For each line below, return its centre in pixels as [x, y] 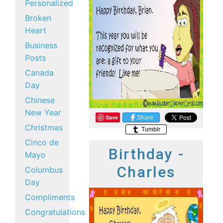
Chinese [40, 100]
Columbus [44, 170]
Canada [39, 73]
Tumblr [150, 129]
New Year [43, 112]
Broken [38, 18]
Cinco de [42, 142]
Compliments [50, 197]
